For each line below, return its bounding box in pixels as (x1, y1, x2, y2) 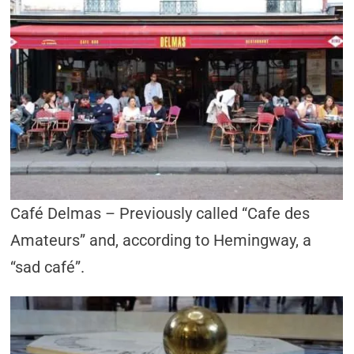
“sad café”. (10, 258, 85, 277)
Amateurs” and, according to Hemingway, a (10, 231, 312, 250)
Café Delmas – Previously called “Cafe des (10, 204, 311, 223)
